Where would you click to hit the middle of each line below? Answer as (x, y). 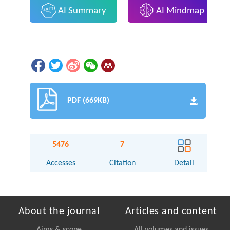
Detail (184, 164)
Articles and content (171, 212)
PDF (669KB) (89, 101)
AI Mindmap (179, 11)
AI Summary (81, 11)
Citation (122, 164)
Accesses (61, 164)
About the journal (59, 212)
